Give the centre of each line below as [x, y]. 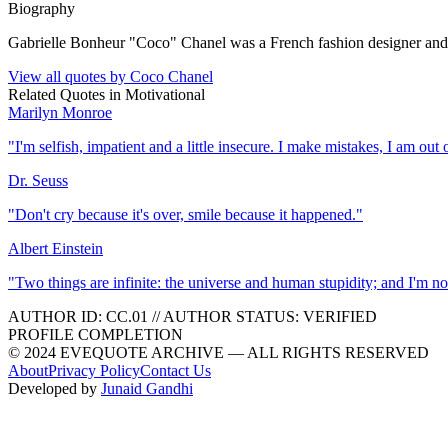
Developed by [54, 388]
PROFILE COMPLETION [95, 334]
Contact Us [175, 370]
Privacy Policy [94, 370]
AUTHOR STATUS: [231, 316]
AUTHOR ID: [57, 316]
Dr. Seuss [38, 180]
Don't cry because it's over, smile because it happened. [185, 214]
